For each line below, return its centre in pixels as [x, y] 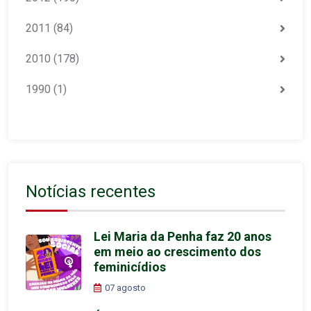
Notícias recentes [91, 191]
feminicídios [130, 267]
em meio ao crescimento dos [177, 251]
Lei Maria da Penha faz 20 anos [183, 236]
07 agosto [126, 287]
